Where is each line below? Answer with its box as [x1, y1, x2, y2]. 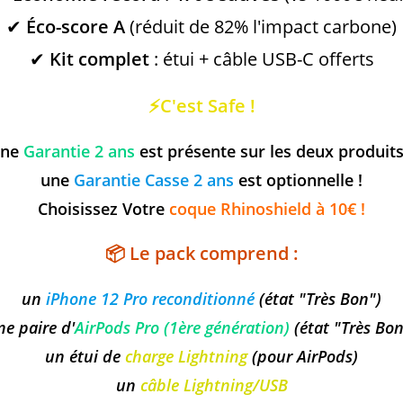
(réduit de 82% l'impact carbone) [125, 14, 397, 39]
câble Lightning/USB [139, 374, 288, 396]
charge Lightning [125, 345, 247, 367]
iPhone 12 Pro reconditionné [46, 288, 255, 309]
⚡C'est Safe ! [148, 94, 255, 118]
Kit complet [49, 47, 149, 71]
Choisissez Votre [38, 198, 169, 219]
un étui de [45, 345, 125, 367]
